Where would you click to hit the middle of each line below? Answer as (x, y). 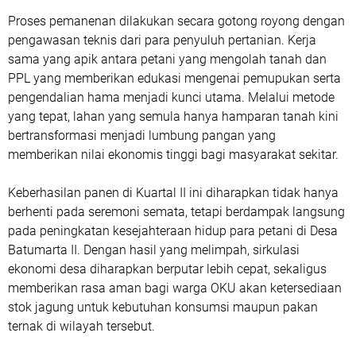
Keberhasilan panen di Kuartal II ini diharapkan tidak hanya (173, 192)
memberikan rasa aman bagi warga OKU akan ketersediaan (175, 288)
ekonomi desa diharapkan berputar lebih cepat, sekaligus (167, 269)
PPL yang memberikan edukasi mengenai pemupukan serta (174, 78)
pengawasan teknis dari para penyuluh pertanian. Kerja (162, 40)
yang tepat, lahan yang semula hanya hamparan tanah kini (173, 116)
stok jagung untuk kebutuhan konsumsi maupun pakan (163, 307)
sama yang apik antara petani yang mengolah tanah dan (167, 59)
